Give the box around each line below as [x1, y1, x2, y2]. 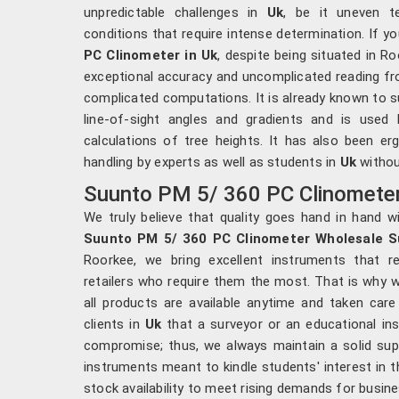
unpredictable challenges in [84, 4, 267, 20]
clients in [84, 315, 145, 332]
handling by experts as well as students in [84, 153, 340, 170]
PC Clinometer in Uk [84, 46, 218, 63]
